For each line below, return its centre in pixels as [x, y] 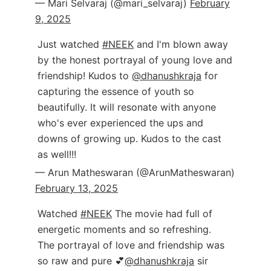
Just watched [70, 44]
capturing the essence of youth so [116, 91]
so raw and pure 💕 [81, 260]
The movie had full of [162, 213]
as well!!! [57, 154]
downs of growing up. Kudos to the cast [129, 138]
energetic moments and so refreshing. [124, 229]
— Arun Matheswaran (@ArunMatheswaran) [135, 172]
